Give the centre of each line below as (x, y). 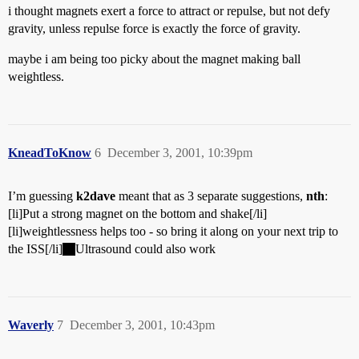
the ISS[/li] (35, 249)
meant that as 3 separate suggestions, (211, 196)
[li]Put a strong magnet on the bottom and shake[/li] (137, 214)
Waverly (31, 325)
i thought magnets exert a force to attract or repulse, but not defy (169, 11)
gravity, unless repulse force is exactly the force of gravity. (154, 28)
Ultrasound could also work (145, 249)
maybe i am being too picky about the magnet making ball (154, 59)
